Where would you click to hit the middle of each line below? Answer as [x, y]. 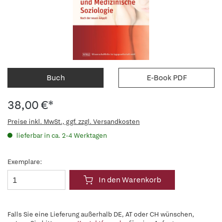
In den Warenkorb [130, 180]
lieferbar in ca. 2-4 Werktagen [61, 136]
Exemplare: [25, 162]
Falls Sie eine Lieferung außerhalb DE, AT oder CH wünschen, [101, 214]
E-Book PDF [166, 78]
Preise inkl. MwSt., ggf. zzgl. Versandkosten [74, 122]
